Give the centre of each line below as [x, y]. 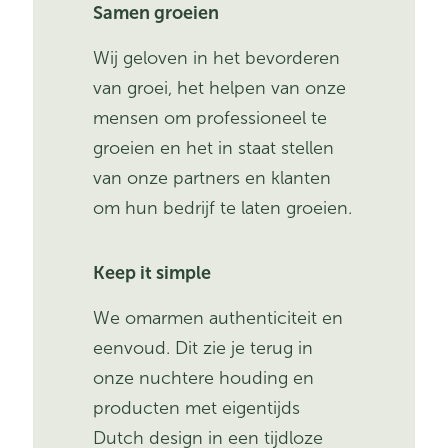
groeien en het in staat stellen [214, 148]
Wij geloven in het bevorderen [217, 58]
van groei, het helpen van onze [220, 88]
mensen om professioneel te [210, 118]
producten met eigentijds [197, 408]
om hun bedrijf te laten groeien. [223, 208]
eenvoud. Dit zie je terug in [203, 348]
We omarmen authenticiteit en [218, 318]
